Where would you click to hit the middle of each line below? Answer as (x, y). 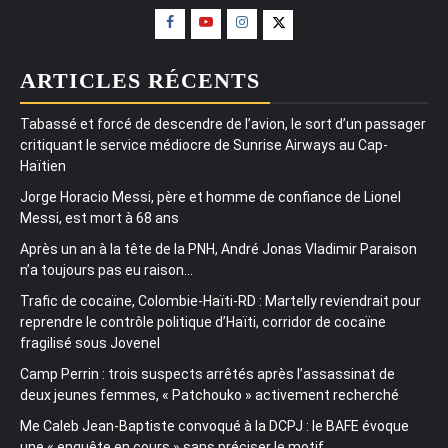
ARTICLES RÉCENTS (140, 80)
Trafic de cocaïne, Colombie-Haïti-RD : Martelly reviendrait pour (220, 300)
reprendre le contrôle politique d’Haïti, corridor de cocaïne (203, 321)
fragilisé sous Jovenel (90, 342)
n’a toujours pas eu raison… (106, 269)
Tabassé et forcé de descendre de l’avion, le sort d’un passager (223, 123)
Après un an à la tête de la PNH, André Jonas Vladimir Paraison (218, 248)
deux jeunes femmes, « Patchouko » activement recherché (209, 394)
